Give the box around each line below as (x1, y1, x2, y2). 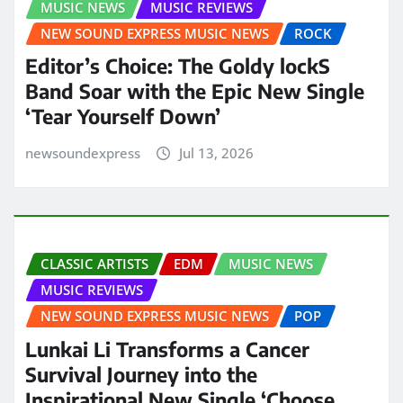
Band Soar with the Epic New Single (25, 78, 364, 104)
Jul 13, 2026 (178, 144, 254, 163)
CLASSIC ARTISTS (40, 255, 148, 273)
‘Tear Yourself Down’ (25, 103, 220, 130)
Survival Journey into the (25, 361, 257, 387)
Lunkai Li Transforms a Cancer (25, 336, 309, 362)
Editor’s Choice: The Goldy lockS (25, 53, 330, 79)
